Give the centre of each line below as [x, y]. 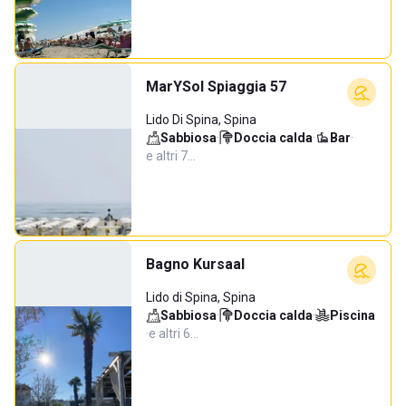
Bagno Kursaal [195, 264]
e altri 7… [171, 156]
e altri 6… [174, 333]
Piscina [353, 315]
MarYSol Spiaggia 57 [216, 87]
